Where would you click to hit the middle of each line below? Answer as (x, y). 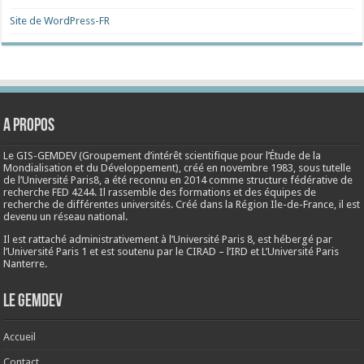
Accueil (20, 337)
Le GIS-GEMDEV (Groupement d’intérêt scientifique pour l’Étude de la (162, 156)
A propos (29, 126)
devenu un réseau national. (66, 217)
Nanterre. (26, 264)
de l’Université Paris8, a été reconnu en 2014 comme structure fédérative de (178, 180)
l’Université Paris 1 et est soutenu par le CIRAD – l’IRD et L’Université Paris (171, 251)
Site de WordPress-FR (60, 21)
